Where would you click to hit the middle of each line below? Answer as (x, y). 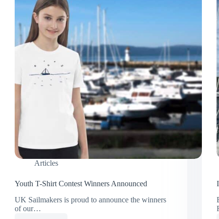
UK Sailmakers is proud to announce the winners (90, 199)
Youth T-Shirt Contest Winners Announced (81, 184)
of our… (28, 208)
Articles (46, 163)
